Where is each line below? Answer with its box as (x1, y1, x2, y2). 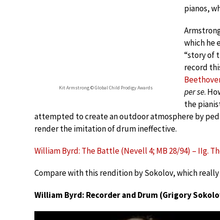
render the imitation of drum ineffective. (34, 123, 177, 134)
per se (184, 86, 204, 97)
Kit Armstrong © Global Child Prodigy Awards (58, 84, 153, 91)
